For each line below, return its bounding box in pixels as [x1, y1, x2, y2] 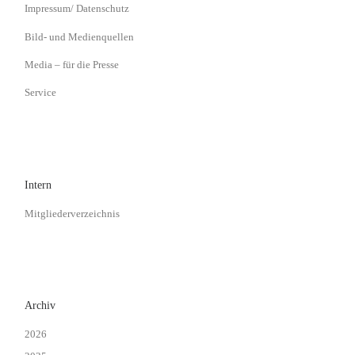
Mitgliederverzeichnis [25, 207, 120, 219]
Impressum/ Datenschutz [25, 2, 130, 15]
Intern [25, 179, 52, 192]
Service [25, 86, 57, 99]
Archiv [25, 300, 56, 312]
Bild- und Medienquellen [25, 30, 135, 43]
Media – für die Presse [25, 58, 120, 71]
